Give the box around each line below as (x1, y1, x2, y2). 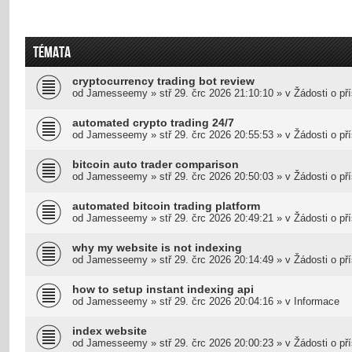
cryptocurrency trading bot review (72, 74, 255, 87)
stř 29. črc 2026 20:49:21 (159, 211, 273, 224)
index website (72, 324, 147, 337)
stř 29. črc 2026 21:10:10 (159, 86, 273, 99)
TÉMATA (33, 42, 71, 62)
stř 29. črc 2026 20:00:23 (159, 336, 273, 349)
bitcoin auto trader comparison (72, 157, 239, 170)
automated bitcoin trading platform (72, 199, 260, 212)
